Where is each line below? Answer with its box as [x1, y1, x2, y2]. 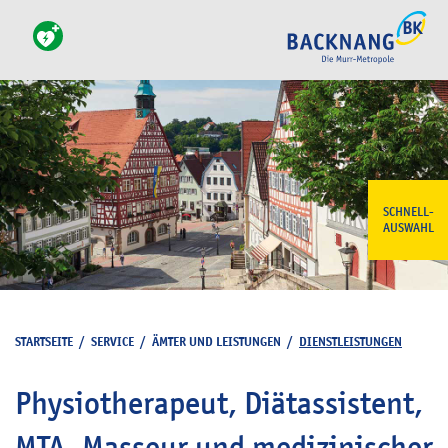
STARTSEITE [15, 333, 73, 350]
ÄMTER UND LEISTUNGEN [152, 333, 281, 350]
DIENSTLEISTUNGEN [299, 333, 402, 350]
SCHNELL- [382, 204, 434, 220]
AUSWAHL [382, 220, 434, 236]
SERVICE [91, 333, 134, 350]
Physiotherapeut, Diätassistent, [15, 384, 423, 422]
